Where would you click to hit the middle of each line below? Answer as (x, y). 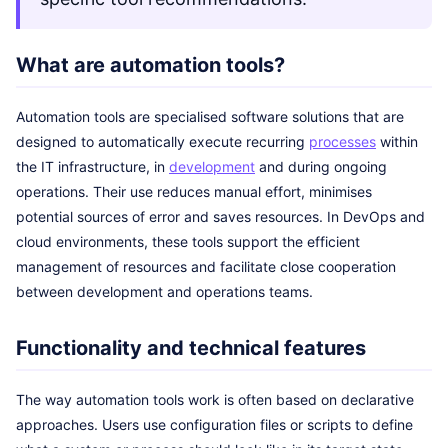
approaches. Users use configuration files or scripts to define (214, 424)
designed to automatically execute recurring (162, 141)
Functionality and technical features (191, 348)
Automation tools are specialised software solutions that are (210, 116)
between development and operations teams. (164, 291)
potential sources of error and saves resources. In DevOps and (220, 216)
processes (342, 141)
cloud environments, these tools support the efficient (188, 241)
